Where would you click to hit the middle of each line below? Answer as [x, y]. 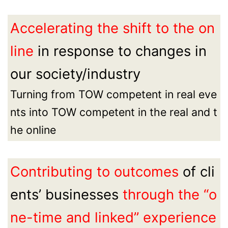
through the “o [169, 195]
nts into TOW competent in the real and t [113, 112]
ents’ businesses [66, 195]
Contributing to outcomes [96, 172]
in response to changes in [122, 51]
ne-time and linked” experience [113, 218]
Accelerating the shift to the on [112, 28]
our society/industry [75, 74]
